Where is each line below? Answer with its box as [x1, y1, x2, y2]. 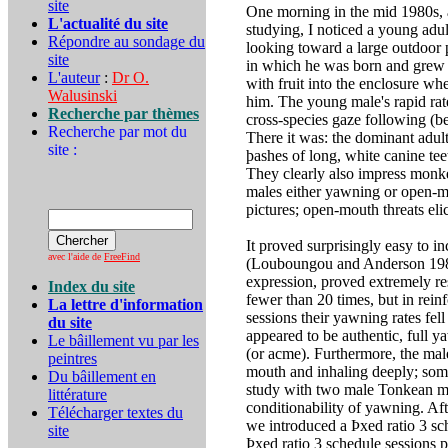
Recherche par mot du [48, 123, 187, 140]
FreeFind [104, 251, 140, 262]
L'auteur [48, 69, 100, 86]
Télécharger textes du [48, 404, 183, 421]
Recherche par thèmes [48, 105, 199, 122]
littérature [48, 386, 107, 403]
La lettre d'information [48, 296, 203, 313]
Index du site [48, 278, 135, 295]
